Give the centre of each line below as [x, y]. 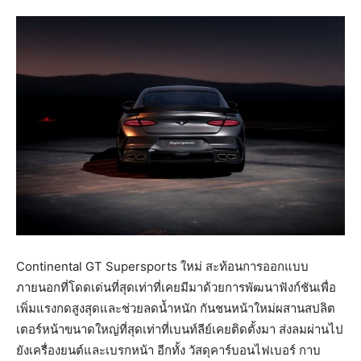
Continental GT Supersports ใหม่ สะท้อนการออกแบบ [162, 266]
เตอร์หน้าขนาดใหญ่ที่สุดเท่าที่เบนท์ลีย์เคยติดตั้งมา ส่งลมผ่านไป [180, 329]
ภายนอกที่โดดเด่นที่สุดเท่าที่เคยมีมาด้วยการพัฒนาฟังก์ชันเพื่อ [176, 287]
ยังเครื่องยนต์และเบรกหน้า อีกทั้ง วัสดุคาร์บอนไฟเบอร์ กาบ [168, 350]
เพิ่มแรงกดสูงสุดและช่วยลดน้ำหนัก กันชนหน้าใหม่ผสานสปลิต [176, 308]
